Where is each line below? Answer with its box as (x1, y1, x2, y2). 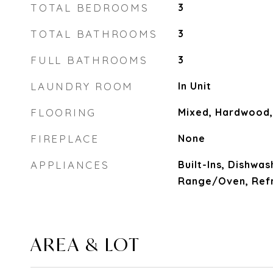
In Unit (177, 80, 211, 92)
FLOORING (30, 106, 96, 119)
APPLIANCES (30, 158, 110, 171)
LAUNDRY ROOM (30, 80, 133, 93)
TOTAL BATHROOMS (30, 27, 158, 40)
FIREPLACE (30, 132, 99, 145)
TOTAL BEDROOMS (30, 1, 149, 14)
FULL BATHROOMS (30, 54, 148, 66)
